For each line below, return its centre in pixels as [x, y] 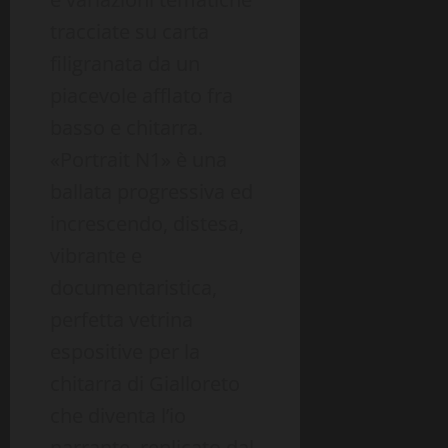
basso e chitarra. [126, 128]
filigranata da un [125, 64]
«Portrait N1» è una [138, 160]
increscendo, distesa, [147, 224]
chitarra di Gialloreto [145, 384]
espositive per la [125, 352]
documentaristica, [133, 288]
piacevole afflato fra [141, 96]
